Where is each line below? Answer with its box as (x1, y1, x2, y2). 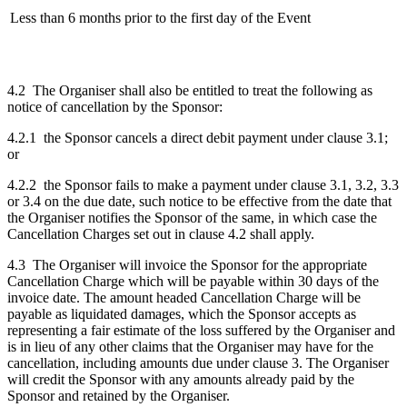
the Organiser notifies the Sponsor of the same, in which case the (7, 209, 377, 225)
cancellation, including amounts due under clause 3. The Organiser (7, 354, 389, 371)
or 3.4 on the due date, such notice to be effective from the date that (7, 193, 392, 209)
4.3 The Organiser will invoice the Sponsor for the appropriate (7, 256, 367, 273)
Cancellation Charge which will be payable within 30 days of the (7, 273, 379, 289)
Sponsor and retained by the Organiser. (7, 387, 230, 403)
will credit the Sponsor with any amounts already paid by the (7, 371, 354, 387)
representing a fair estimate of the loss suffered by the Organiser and (7, 322, 395, 338)
